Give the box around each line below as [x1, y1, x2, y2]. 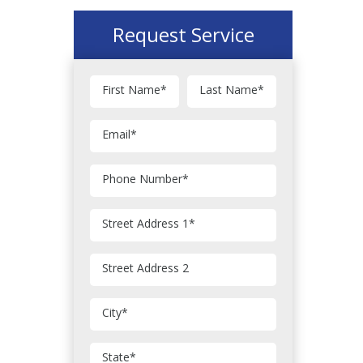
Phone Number [102, 170, 182, 186]
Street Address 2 [102, 259, 189, 275]
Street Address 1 [102, 215, 189, 231]
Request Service [112, 20, 254, 48]
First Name [102, 81, 160, 97]
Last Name [199, 81, 258, 97]
